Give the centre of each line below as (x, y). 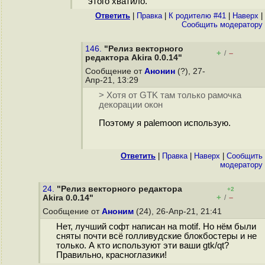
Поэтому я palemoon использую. (164, 123)
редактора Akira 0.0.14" (134, 58)
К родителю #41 (197, 16)
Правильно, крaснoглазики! (111, 255)
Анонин (160, 71)
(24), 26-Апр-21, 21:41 (179, 211)
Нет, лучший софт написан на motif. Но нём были (156, 227)
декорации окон (130, 105)
